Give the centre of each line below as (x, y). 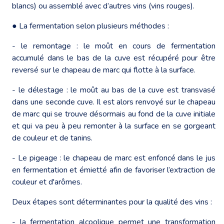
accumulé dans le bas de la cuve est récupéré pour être (114, 58)
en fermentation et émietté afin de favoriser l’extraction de (114, 170)
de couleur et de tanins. (52, 138)
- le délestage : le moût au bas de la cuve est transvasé (114, 90)
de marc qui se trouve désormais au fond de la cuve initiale (114, 114)
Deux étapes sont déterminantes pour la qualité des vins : (112, 202)
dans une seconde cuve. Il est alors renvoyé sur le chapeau (114, 102)
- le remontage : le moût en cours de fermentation (114, 46)
